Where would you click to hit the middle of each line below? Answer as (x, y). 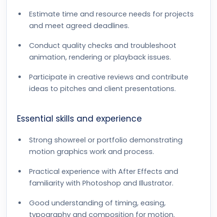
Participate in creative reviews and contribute (109, 77)
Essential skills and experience (79, 119)
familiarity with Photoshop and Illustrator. (101, 183)
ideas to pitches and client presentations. (102, 89)
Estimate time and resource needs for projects (111, 14)
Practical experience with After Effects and (104, 171)
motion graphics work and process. (92, 152)
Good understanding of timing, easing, (97, 203)
